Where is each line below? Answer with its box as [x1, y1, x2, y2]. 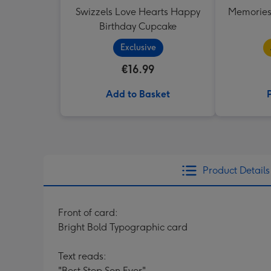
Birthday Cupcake [99, 21, 177, 32]
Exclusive [120, 42, 156, 53]
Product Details [202, 165, 270, 176]
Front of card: [58, 207, 118, 218]
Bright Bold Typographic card [58, 221, 188, 233]
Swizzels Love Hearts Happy [76, 6, 200, 18]
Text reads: [58, 250, 106, 262]
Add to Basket [106, 88, 170, 100]
